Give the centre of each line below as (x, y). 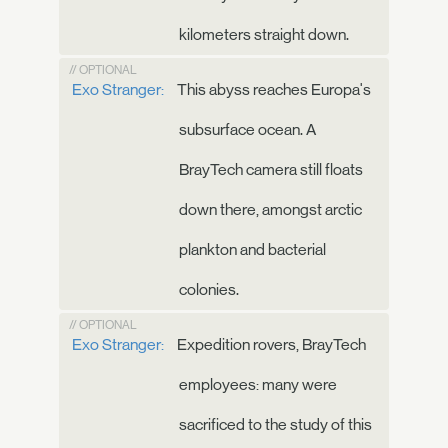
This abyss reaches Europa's (272, 89)
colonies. (209, 289)
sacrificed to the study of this (275, 424)
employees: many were (258, 384)
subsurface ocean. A (247, 129)
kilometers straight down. (264, 34)
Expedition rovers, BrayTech (270, 344)
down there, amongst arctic (270, 209)
